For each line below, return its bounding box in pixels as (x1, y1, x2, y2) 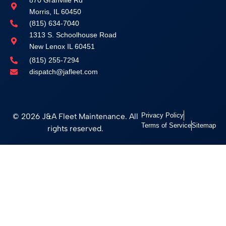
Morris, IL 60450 (29, 8, 81, 16)
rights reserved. (47, 124, 104, 133)
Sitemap (191, 122, 216, 129)
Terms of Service (141, 122, 191, 129)
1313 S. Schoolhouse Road (29, 31, 117, 39)
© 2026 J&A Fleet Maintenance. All (13, 111, 139, 121)
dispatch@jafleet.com (29, 68, 98, 76)
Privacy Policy (141, 111, 184, 119)
